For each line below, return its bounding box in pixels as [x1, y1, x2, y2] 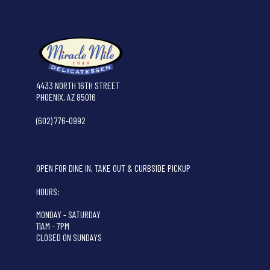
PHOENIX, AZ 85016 [36, 91, 96, 103]
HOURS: [36, 186, 60, 198]
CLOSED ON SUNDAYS [36, 231, 102, 243]
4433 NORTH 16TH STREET [36, 80, 121, 92]
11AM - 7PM [36, 220, 70, 232]
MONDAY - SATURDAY [36, 209, 101, 221]
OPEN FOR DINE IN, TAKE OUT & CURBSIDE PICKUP [36, 162, 191, 174]
